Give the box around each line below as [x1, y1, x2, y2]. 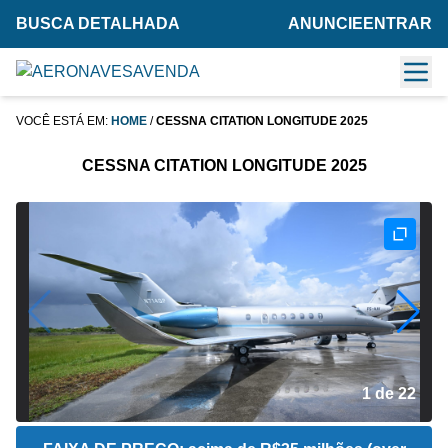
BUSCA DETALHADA [16, 15, 180, 32]
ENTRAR [363, 15, 432, 32]
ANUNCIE [288, 15, 363, 32]
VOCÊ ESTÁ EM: [16, 114, 111, 128]
